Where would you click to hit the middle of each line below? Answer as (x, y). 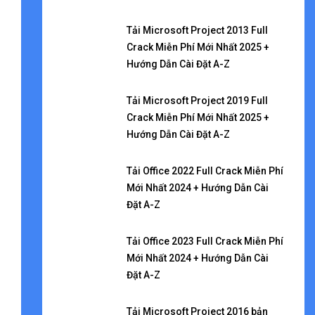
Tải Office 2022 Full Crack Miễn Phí (205, 171)
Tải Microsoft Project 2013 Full (197, 30)
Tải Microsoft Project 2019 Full (197, 101)
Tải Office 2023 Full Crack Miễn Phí (205, 241)
